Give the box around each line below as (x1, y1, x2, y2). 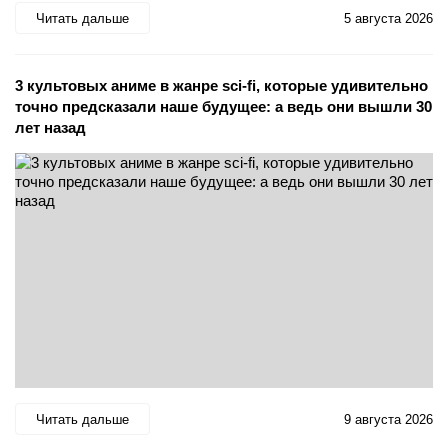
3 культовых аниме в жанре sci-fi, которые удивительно (15, 77, 428, 94)
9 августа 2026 (344, 411, 433, 427)
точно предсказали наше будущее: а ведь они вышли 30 (15, 98, 432, 115)
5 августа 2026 (344, 10, 433, 26)
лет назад (15, 119, 86, 136)
